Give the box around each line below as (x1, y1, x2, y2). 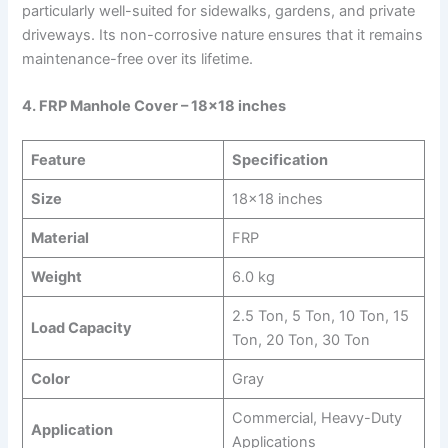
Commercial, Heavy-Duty (231, 409, 402, 427)
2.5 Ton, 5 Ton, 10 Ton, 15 (231, 307, 409, 325)
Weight (30, 268, 82, 286)
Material (30, 229, 89, 247)
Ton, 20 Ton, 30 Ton (231, 331, 370, 349)
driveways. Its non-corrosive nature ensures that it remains (22, 25, 424, 44)
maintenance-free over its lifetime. (22, 49, 254, 68)
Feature (30, 151, 86, 169)
